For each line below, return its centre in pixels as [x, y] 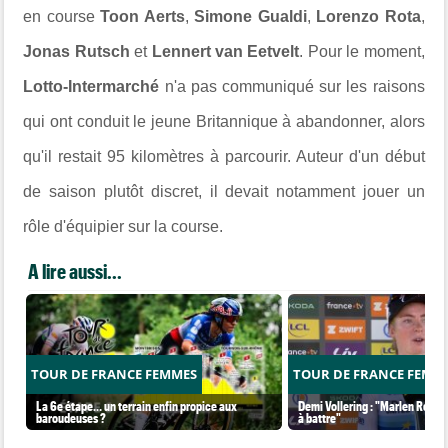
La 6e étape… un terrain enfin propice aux [137, 405]
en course [62, 16]
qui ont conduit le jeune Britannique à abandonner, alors [224, 121]
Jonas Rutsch [76, 51]
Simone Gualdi [250, 16]
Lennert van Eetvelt [225, 51]
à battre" [320, 417]
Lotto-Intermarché [91, 86]
